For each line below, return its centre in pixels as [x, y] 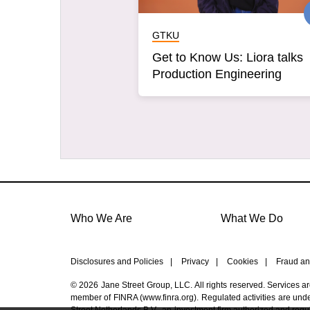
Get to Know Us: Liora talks [228, 57]
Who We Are [101, 218]
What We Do [252, 218]
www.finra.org [168, 298]
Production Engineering [217, 74]
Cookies [243, 262]
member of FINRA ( [107, 298]
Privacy [195, 262]
